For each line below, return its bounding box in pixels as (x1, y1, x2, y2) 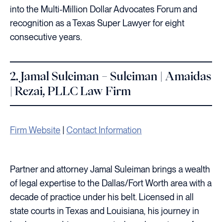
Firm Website (10, 124, 60, 135)
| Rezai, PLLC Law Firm (10, 85, 131, 97)
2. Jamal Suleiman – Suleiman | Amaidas (10, 70, 211, 82)
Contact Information (66, 124, 142, 135)
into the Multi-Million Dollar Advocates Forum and (10, 3, 197, 14)
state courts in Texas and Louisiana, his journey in (10, 206, 199, 216)
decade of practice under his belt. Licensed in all (10, 192, 194, 202)
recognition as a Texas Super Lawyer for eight (10, 17, 184, 28)
